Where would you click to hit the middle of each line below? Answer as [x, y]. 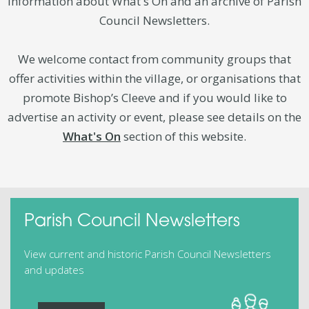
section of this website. [183, 136]
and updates [54, 270]
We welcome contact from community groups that [154, 59]
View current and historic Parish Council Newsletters [148, 254]
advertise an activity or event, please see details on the [154, 117]
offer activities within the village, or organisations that [154, 78]
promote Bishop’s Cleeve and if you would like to [154, 98]
